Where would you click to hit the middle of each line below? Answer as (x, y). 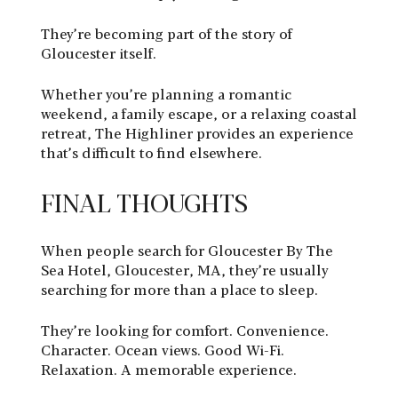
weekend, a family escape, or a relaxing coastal (199, 114)
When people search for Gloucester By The (187, 251)
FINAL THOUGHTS (144, 202)
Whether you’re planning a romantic (166, 94)
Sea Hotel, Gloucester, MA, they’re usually (185, 270)
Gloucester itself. (99, 53)
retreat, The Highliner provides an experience (197, 133)
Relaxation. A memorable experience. (169, 370)
